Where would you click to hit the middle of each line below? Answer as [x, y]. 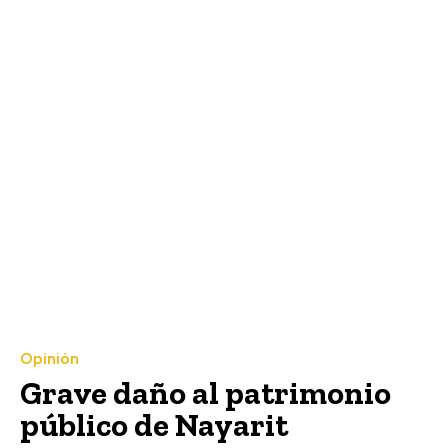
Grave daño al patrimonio [205, 392]
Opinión [49, 358]
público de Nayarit [154, 424]
